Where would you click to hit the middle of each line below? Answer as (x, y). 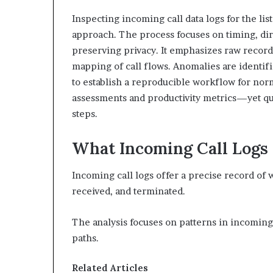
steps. (85, 113)
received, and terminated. (129, 191)
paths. (85, 238)
